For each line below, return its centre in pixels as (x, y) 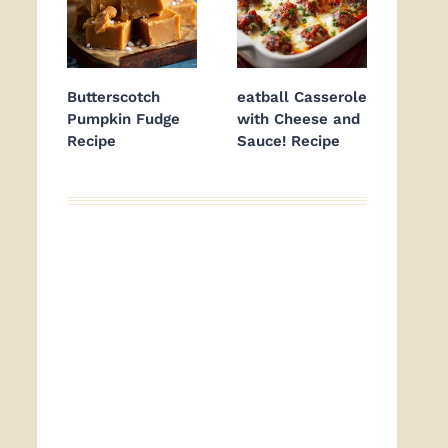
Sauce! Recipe (288, 141)
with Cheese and (298, 119)
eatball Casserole (302, 97)
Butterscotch (113, 97)
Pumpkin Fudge (123, 119)
